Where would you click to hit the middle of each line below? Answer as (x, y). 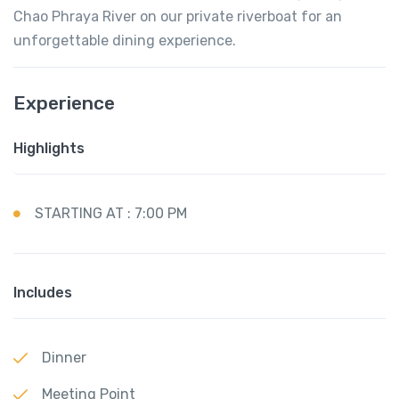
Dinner (64, 358)
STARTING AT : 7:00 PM (111, 213)
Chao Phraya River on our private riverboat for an (178, 16)
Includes (43, 292)
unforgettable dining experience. (125, 40)
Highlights (49, 148)
